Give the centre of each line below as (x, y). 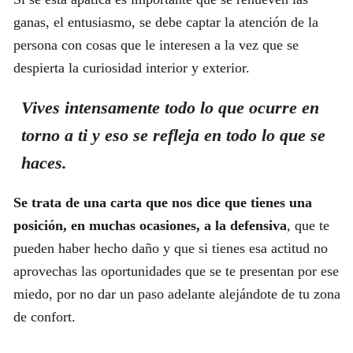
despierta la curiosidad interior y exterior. (131, 67)
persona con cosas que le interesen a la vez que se (156, 45)
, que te (308, 226)
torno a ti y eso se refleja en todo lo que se (173, 135)
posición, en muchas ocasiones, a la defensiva (150, 226)
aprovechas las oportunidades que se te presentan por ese (176, 271)
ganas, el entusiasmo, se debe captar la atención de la (165, 22)
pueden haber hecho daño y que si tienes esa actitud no (170, 249)
